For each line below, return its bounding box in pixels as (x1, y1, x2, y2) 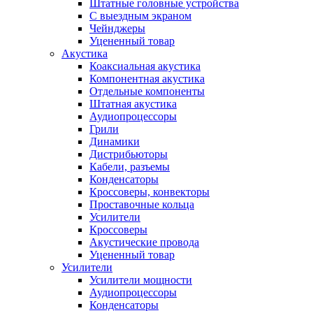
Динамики (89, 136, 140, 147)
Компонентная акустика (89, 73, 205, 85)
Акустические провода (89, 236, 199, 248)
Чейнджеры (89, 22, 145, 34)
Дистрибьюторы (89, 148, 168, 160)
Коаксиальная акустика (89, 60, 201, 72)
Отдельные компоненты (89, 85, 205, 97)
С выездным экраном (89, 10, 191, 22)
